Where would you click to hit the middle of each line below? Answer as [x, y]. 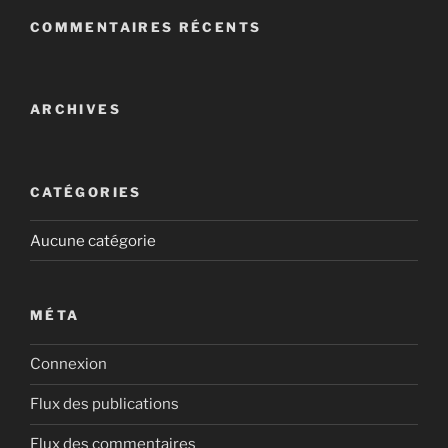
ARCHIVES [75, 109]
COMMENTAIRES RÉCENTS [146, 26]
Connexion [68, 364]
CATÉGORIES [86, 191]
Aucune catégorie [93, 240]
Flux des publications [104, 404]
